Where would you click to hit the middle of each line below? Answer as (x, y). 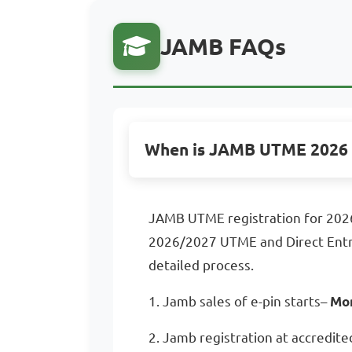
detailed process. (201, 265)
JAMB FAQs (223, 46)
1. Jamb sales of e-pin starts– (239, 301)
